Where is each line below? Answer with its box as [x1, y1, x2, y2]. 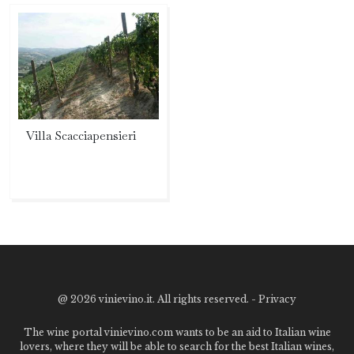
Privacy [258, 292, 296, 305]
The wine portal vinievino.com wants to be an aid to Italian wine [23, 326, 331, 338]
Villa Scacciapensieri [26, 127, 136, 143]
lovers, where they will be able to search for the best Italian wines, [20, 340, 334, 352]
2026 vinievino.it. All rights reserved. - [70, 292, 258, 305]
